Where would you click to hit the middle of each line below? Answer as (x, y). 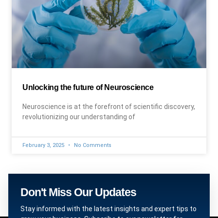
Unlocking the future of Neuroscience (88, 87)
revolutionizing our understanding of (79, 117)
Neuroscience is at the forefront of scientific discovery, (109, 107)
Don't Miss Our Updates (78, 192)
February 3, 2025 (44, 145)
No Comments (92, 145)
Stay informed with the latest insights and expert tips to (109, 209)
